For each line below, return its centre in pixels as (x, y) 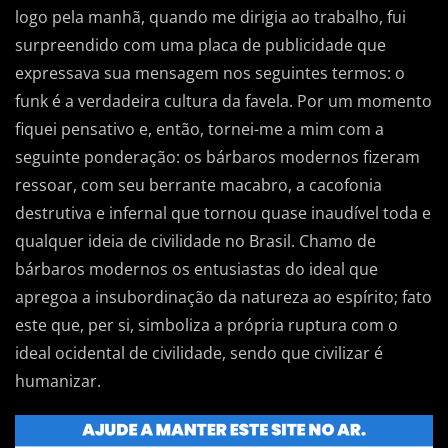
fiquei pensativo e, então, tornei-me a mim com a (199, 128)
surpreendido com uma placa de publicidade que (200, 44)
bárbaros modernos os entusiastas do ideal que (196, 268)
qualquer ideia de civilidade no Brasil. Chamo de (195, 240)
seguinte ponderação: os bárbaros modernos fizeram (217, 156)
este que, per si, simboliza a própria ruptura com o (206, 324)
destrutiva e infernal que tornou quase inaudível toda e (223, 212)
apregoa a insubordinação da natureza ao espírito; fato (223, 296)
